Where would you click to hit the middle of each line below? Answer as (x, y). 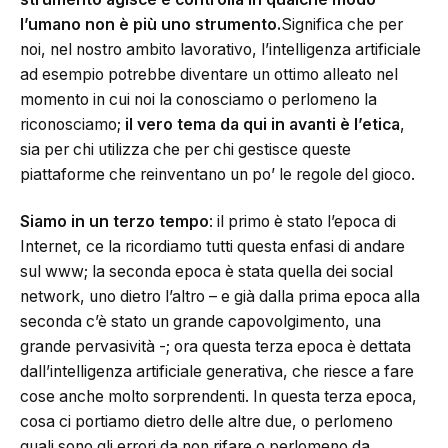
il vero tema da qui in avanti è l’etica (262, 124)
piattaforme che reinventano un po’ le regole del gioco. (217, 174)
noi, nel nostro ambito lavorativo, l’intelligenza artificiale (220, 49)
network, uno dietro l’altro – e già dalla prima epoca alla (220, 297)
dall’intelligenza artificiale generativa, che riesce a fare (217, 372)
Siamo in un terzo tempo (114, 222)
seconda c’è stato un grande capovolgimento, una (200, 322)
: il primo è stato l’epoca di (302, 222)
